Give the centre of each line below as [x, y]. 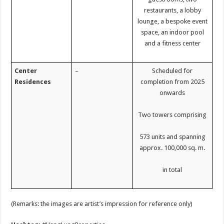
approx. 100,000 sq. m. [172, 147]
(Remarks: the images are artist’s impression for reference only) [102, 204]
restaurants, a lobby [172, 10]
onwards [172, 92]
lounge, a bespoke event [172, 21]
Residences [33, 81]
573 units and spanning [172, 136]
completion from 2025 [172, 81]
